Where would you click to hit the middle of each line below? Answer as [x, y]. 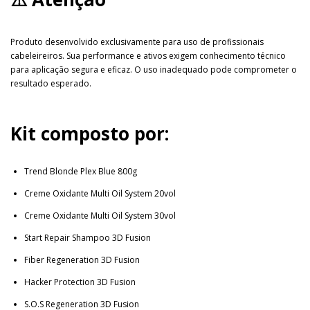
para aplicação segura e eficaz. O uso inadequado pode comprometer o [154, 69]
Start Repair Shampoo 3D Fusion [88, 237]
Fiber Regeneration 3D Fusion [82, 259]
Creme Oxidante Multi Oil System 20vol [100, 193]
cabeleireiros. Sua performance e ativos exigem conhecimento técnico [148, 55]
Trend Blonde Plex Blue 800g [81, 171]
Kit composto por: [90, 133]
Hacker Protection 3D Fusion [80, 282]
